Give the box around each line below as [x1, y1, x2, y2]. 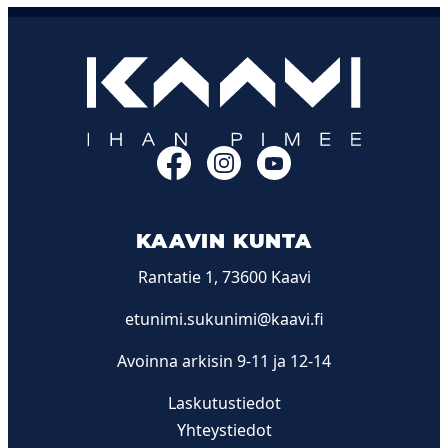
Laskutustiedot [167, 391, 281, 414]
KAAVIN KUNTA [136, 228, 312, 253]
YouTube [298, 146, 363, 169]
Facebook [198, 146, 271, 169]
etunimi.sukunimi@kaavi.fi [124, 307, 324, 330]
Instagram [248, 146, 327, 169]
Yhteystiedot [176, 418, 272, 441]
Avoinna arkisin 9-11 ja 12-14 [117, 349, 331, 372]
